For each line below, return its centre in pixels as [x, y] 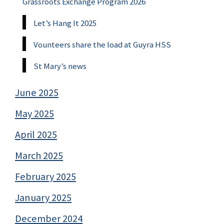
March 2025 [39, 156]
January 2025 [43, 198]
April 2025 [36, 135]
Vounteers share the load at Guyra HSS [102, 45]
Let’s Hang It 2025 [65, 23]
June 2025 [37, 93]
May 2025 [34, 114]
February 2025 [45, 177]
